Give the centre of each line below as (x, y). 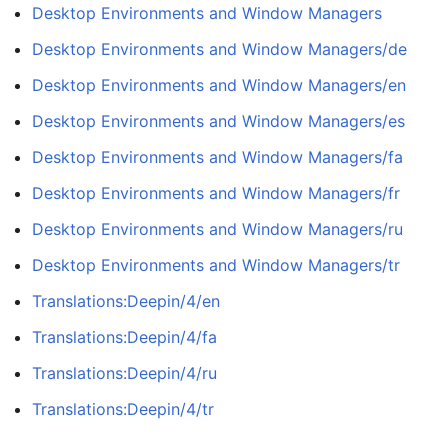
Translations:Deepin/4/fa (124, 337)
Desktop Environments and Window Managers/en (219, 85)
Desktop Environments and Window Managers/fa (217, 157)
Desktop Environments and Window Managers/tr (216, 265)
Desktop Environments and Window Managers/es (218, 121)
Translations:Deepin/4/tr (123, 409)
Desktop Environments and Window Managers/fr (216, 193)
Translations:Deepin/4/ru (124, 373)
